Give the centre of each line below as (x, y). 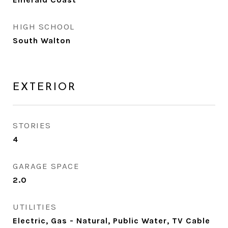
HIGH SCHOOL (44, 26)
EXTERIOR (45, 87)
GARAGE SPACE (46, 166)
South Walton (42, 40)
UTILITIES (35, 207)
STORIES (32, 125)
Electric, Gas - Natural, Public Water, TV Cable (111, 221)
